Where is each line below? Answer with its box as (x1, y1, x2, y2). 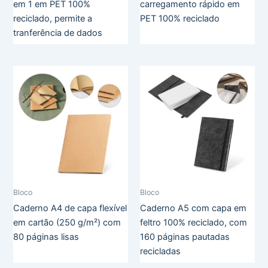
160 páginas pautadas (140, 231, 230, 242)
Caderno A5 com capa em (140, 202, 246, 214)
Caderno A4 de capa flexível (13, 202, 127, 214)
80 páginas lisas (13, 231, 80, 242)
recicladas (140, 245, 181, 257)
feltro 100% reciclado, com (140, 217, 247, 228)
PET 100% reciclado (140, 13, 220, 24)
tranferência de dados (13, 27, 103, 38)
